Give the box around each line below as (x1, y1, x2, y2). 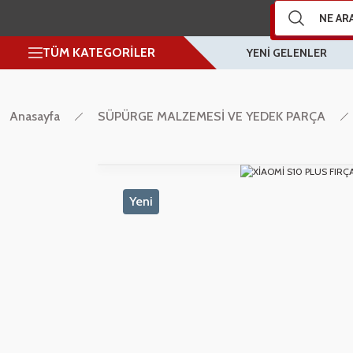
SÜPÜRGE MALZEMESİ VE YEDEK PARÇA (98, 109, 325, 124)
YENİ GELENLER (247, 46, 327, 60)
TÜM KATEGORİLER (43, 45, 155, 60)
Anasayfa (9, 109, 60, 124)
